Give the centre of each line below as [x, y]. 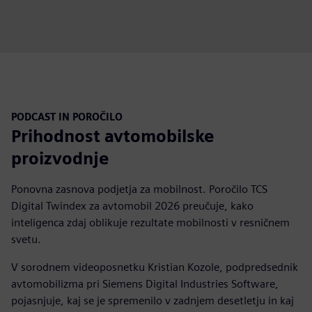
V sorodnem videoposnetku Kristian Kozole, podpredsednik [155, 267]
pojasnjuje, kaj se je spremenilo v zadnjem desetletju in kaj [153, 300]
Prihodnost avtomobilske [112, 136]
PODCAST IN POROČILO [67, 116]
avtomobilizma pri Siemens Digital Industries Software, [145, 283]
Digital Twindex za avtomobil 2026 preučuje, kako [132, 205]
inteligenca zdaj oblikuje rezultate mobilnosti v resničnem [150, 222]
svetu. [26, 239]
